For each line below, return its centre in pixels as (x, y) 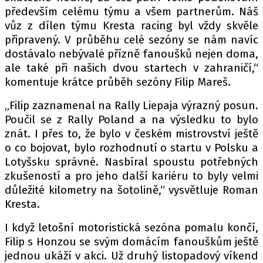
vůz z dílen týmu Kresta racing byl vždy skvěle (131, 26)
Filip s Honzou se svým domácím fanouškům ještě (131, 242)
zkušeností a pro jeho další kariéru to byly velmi (131, 176)
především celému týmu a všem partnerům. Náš (131, 11)
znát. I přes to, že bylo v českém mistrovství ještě (131, 134)
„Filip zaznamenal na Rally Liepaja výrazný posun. (131, 105)
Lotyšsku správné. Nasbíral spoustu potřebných (131, 162)
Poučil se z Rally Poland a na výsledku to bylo (131, 119)
